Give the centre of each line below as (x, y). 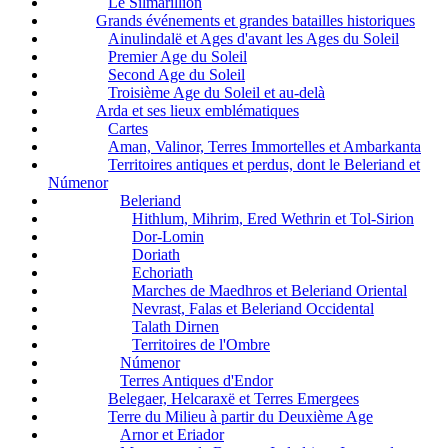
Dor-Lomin (168, 236)
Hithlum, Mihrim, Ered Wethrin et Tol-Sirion (273, 218)
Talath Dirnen (175, 326)
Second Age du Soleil (176, 74)
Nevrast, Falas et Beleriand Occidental (253, 308)
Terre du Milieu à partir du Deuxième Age (240, 416)
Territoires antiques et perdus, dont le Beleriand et (264, 164)
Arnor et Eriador (172, 434)
